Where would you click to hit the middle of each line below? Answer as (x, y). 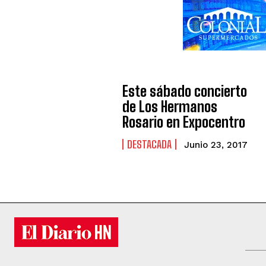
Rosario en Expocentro (184, 122)
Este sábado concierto (185, 91)
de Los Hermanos (170, 106)
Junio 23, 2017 (216, 145)
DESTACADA (150, 144)
